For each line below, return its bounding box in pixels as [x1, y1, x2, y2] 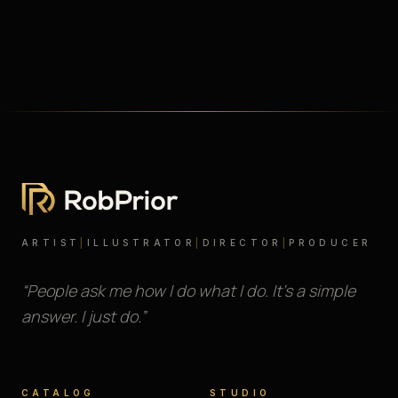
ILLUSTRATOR [86, 237, 196, 248]
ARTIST [21, 237, 81, 248]
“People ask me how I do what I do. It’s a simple [21, 280, 355, 301]
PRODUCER [289, 237, 372, 248]
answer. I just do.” [21, 306, 146, 327]
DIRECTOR [202, 237, 283, 248]
